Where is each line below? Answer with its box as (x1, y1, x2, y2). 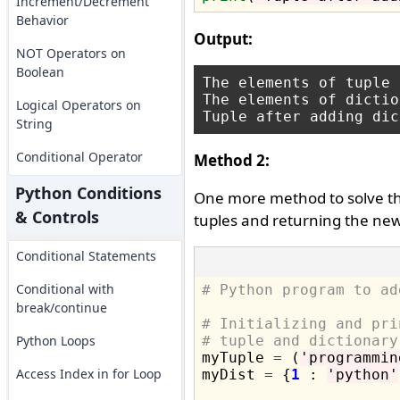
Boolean (15, 63, 64, 80)
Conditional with (15, 280, 114, 297)
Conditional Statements (15, 247, 156, 264)
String (15, 115, 53, 132)
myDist (201, 366, 264, 383)
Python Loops (15, 332, 96, 349)
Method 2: (193, 150, 270, 171)
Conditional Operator (15, 148, 143, 165)
